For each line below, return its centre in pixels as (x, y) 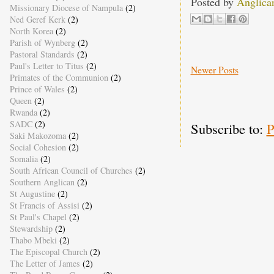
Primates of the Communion (59, 77)
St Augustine (32, 193)
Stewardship (31, 228)
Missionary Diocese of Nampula (66, 7)
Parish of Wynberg (42, 42)
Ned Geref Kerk (37, 19)
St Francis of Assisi (44, 205)
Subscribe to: (228, 128)
